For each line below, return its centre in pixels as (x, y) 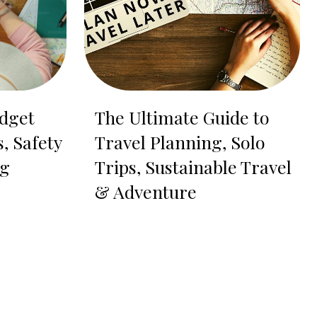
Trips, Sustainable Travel (193, 167)
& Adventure (145, 192)
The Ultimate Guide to (182, 117)
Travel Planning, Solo (180, 142)
